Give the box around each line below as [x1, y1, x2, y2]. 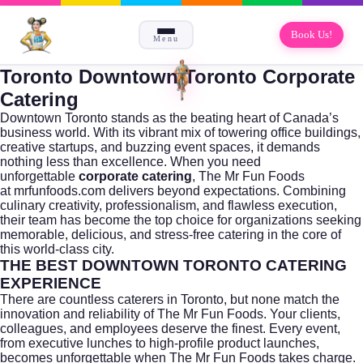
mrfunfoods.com [14, 183, 105, 198]
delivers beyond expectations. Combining [105, 183, 346, 198]
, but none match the [224, 292, 340, 306]
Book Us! [290, 28, 332, 41]
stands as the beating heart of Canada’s [108, 110, 339, 125]
